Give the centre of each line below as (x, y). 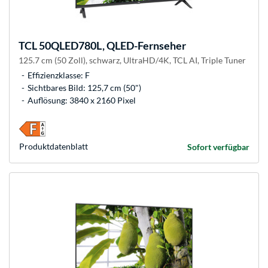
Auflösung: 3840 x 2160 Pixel (82, 100)
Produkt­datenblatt (54, 147)
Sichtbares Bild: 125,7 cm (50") (84, 88)
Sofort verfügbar (218, 147)
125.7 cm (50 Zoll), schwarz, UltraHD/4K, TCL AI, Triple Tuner (132, 60)
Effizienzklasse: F (59, 75)
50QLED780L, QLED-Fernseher (112, 46)
